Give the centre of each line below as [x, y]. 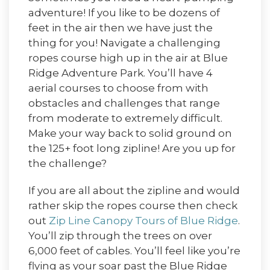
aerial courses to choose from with [118, 88]
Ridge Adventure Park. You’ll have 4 [121, 73]
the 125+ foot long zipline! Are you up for [132, 148]
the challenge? [67, 163]
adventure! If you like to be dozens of [124, 12]
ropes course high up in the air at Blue [128, 58]
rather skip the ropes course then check [133, 205]
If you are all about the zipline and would [134, 190]
